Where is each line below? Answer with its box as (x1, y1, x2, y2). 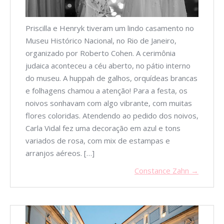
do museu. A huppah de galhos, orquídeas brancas (25, 73, 197, 83)
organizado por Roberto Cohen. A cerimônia (25, 48, 175, 58)
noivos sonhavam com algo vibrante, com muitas (25, 98, 192, 108)
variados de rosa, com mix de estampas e (25, 135, 170, 146)
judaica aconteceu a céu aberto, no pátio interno (25, 60, 190, 71)
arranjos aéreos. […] (25, 148, 94, 158)
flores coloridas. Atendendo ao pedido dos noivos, (25, 110, 198, 121)
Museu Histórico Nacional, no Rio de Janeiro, (25, 35, 176, 46)
